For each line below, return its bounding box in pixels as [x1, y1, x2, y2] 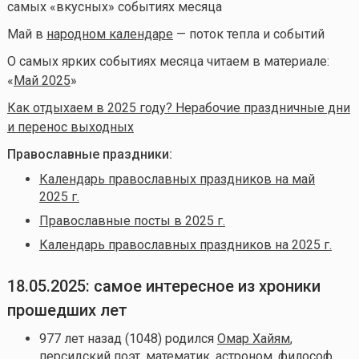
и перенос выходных [6, 119, 134, 135]
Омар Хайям [216, 330, 290, 346]
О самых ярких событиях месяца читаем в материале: [6, 53, 329, 69]
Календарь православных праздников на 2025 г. [38, 236, 332, 252]
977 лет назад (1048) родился [38, 330, 217, 346]
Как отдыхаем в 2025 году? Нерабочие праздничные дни [6, 99, 350, 115]
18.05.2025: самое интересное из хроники [6, 276, 321, 296]
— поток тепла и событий [175, 26, 325, 42]
